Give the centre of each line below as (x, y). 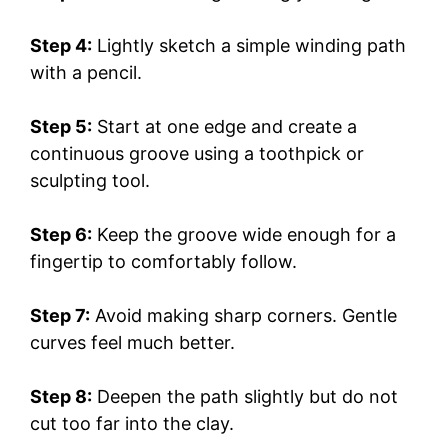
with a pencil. (86, 72)
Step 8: (61, 396)
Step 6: (61, 234)
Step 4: (61, 45)
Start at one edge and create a (224, 126)
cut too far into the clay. (132, 423)
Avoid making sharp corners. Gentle (243, 315)
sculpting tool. (90, 180)
